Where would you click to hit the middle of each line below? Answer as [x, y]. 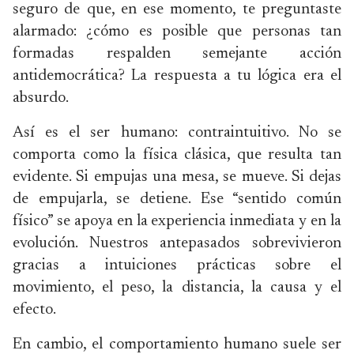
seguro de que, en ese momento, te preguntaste [177, 9]
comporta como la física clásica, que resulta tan [177, 155]
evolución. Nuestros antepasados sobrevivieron [177, 243]
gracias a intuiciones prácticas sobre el [177, 265]
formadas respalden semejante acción [177, 54]
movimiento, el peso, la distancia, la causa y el [177, 288]
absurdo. [41, 98]
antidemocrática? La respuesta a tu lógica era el [177, 76]
